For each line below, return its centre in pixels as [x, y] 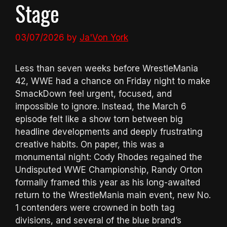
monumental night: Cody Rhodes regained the [109, 157]
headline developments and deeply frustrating [109, 132]
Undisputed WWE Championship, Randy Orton [109, 170]
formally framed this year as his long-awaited [108, 183]
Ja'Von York [104, 38]
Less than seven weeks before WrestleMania [107, 69]
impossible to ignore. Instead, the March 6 [101, 107]
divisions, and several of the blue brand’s [98, 221]
